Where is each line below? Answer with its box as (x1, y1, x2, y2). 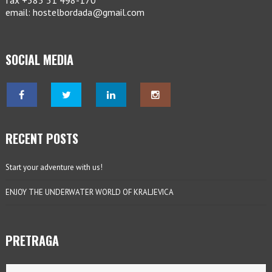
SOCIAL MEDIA (5, 50, 73, 69)
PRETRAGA (5, 231, 59, 250)
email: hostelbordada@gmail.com (5, 6, 144, 19)
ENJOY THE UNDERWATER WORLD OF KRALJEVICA (5, 187, 174, 198)
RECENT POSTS (5, 129, 78, 148)
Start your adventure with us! (5, 162, 103, 173)
